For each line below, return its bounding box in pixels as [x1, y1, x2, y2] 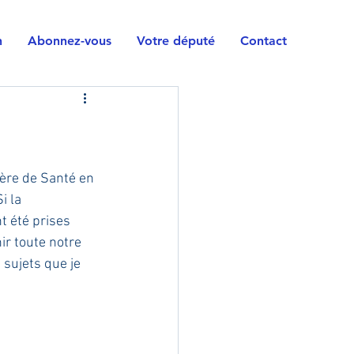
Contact [240, 33, 287, 48]
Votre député [137, 33, 215, 48]
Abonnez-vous [28, 33, 111, 48]
